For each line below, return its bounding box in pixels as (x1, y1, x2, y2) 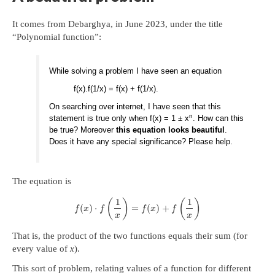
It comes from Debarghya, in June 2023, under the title (12, 18, 223, 29)
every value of (12, 244, 70, 254)
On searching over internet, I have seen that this (49, 101, 222, 111)
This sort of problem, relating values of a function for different (12, 263, 251, 274)
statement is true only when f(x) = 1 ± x (49, 113, 190, 123)
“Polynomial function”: (12, 31, 101, 42)
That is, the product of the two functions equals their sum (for (12, 231, 247, 241)
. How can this (193, 113, 244, 123)
